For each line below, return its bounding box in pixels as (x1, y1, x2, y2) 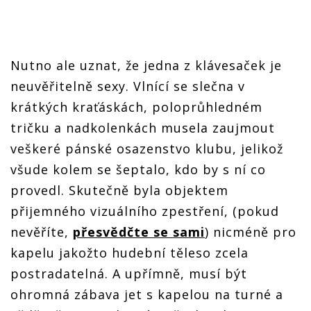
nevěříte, (10, 223, 73, 240)
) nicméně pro (205, 223, 296, 240)
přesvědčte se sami (73, 223, 205, 240)
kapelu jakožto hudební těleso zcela (10, 244, 249, 261)
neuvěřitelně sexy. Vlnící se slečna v (10, 77, 245, 94)
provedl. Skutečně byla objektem (10, 181, 228, 199)
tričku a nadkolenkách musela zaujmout (10, 119, 275, 136)
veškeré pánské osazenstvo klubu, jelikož (10, 140, 283, 157)
